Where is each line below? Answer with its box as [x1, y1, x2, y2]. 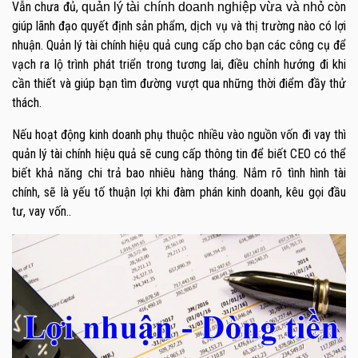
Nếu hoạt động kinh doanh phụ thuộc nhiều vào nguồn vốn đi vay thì [12, 127, 346, 143]
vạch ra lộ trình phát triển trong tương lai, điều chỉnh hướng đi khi [12, 57, 346, 73]
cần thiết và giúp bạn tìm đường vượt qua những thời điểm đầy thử [12, 76, 346, 92]
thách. [12, 95, 42, 111]
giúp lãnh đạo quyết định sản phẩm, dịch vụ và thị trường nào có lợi [12, 18, 346, 34]
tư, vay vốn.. [12, 204, 71, 220]
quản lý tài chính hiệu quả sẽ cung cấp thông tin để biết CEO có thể [12, 146, 346, 162]
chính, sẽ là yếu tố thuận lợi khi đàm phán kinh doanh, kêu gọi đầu [12, 185, 346, 201]
